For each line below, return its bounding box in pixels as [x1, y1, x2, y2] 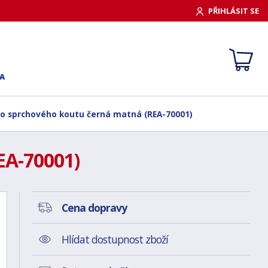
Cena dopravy [61, 200, 127, 215]
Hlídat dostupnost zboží [61, 232, 168, 246]
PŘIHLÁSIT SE [208, 5, 259, 16]
